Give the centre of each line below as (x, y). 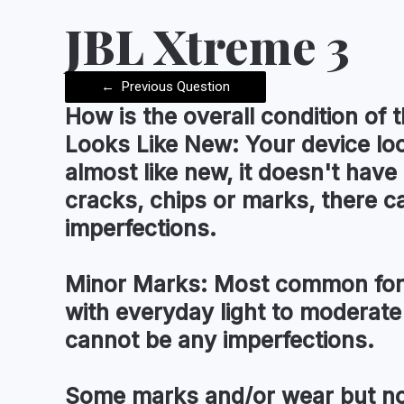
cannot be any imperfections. (220, 340)
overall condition (271, 116)
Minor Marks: (136, 284)
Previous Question (174, 86)
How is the (124, 116)
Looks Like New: (152, 144)
